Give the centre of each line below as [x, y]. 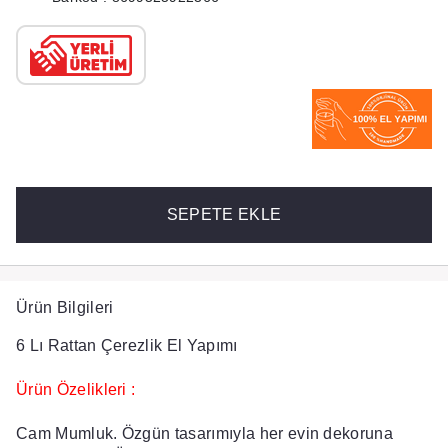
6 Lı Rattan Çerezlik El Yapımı [129, 345]
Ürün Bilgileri [65, 307]
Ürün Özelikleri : [78, 389]
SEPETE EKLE [224, 214]
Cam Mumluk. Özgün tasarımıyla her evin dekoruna [205, 433]
